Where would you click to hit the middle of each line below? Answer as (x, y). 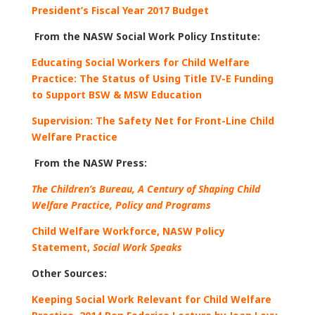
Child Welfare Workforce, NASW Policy (128, 231)
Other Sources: (69, 274)
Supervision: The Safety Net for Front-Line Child (153, 121)
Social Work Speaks (137, 247)
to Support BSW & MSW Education (116, 95)
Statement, (62, 247)
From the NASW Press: (89, 163)
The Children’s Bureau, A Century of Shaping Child (146, 189)
